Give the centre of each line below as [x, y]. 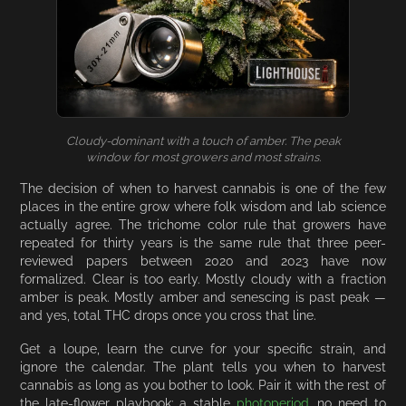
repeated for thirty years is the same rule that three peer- [203, 242]
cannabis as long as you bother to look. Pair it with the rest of [203, 384]
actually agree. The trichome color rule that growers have [203, 224]
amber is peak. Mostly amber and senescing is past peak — [203, 296]
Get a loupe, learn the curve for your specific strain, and [203, 348]
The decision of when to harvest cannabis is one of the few [203, 188]
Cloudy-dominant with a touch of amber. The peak [203, 140]
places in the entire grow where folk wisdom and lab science [203, 206]
